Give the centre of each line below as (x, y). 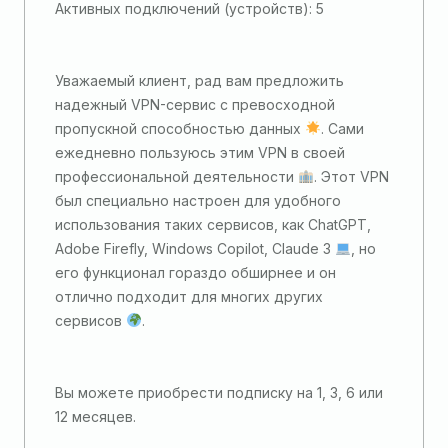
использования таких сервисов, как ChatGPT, (213, 224)
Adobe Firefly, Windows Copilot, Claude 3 (195, 248)
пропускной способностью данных (180, 128)
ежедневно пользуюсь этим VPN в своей (200, 152)
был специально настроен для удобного (198, 200)
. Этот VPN (351, 176)
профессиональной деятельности (176, 176)
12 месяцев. (95, 416)
